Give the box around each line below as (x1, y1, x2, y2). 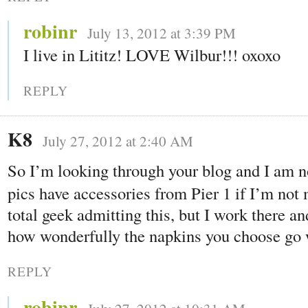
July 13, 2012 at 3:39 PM (87, 23, 236, 43)
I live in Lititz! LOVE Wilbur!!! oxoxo (23, 43, 280, 67)
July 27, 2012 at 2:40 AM (43, 131, 193, 151)
